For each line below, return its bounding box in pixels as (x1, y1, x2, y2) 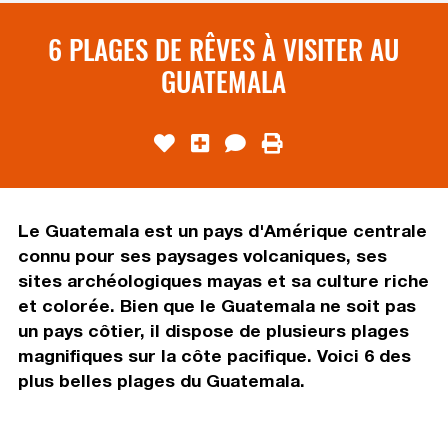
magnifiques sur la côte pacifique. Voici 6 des (17, 344, 411, 366)
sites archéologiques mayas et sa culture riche (17, 269, 429, 291)
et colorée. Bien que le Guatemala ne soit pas (17, 294, 416, 316)
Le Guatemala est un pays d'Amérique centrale (17, 219, 427, 241)
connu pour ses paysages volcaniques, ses (17, 244, 387, 266)
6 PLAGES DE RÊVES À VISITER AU (48, 28, 400, 69)
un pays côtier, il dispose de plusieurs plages (17, 319, 409, 341)
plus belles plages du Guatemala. (17, 369, 305, 391)
